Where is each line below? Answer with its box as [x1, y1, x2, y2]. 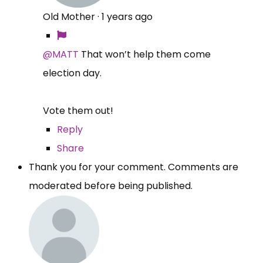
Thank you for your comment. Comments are [29, 160, 238, 174]
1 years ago [102, 9, 153, 23]
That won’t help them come [79, 47, 211, 61]
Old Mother [43, 9, 97, 23]
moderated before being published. [29, 178, 193, 193]
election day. [43, 66, 104, 80]
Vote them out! [43, 103, 116, 117]
